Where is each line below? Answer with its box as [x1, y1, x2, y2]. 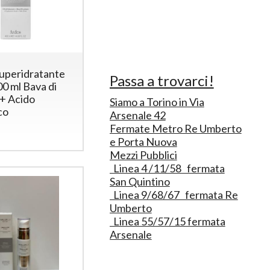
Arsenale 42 [109, 108, 166, 122]
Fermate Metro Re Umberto [109, 121, 242, 135]
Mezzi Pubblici [109, 148, 177, 162]
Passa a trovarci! [109, 71, 214, 89]
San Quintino [109, 174, 170, 188]
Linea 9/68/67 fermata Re [109, 187, 238, 201]
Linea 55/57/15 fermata [109, 214, 225, 228]
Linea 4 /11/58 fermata [109, 161, 225, 175]
